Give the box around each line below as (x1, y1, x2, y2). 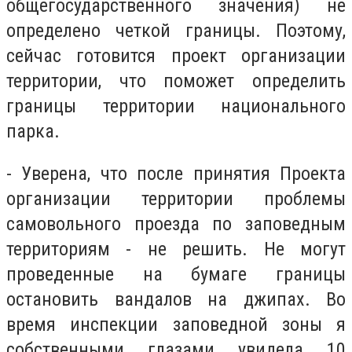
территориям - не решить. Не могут (6, 237, 346, 260)
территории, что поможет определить (6, 70, 346, 93)
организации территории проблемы (6, 187, 346, 210)
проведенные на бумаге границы (6, 262, 346, 285)
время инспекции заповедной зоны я (6, 313, 346, 335)
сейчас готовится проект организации (6, 45, 346, 68)
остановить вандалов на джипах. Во (6, 288, 346, 310)
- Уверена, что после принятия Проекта (6, 162, 346, 185)
